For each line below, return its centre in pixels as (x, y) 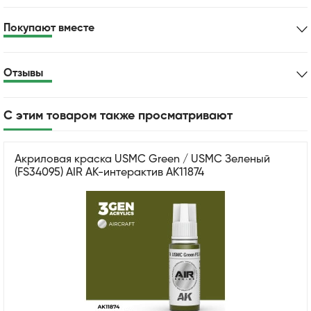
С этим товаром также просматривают (118, 116)
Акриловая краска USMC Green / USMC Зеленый (142, 159)
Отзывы (23, 73)
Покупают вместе (49, 28)
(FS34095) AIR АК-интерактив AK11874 (109, 173)
